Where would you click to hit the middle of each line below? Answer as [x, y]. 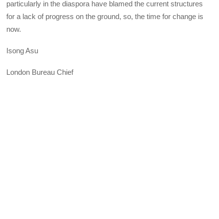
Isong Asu [22, 51]
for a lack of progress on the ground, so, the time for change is [105, 16]
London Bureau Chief [40, 72]
